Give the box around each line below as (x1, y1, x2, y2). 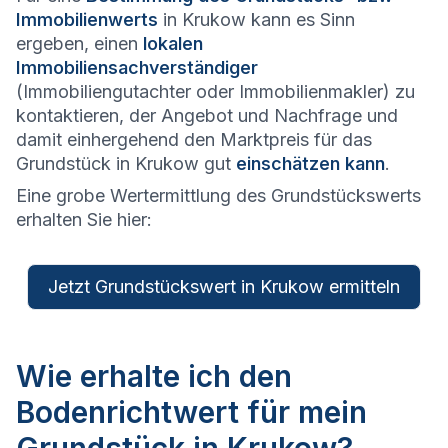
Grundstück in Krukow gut (16, 153, 236, 175)
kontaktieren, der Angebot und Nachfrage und (16, 105, 398, 127)
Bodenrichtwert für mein (16, 394, 367, 431)
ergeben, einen (16, 33, 143, 55)
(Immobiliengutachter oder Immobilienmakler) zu (16, 81, 415, 103)
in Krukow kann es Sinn (158, 9, 355, 31)
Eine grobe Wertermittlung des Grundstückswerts (16, 185, 421, 207)
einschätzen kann (236, 153, 385, 175)
